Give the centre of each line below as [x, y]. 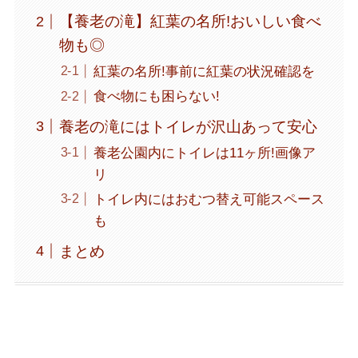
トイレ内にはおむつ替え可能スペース [209, 200]
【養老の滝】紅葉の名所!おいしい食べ [191, 21]
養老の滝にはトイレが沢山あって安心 [189, 126]
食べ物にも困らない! [156, 97]
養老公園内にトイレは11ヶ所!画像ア [204, 153]
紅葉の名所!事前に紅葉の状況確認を [204, 72]
